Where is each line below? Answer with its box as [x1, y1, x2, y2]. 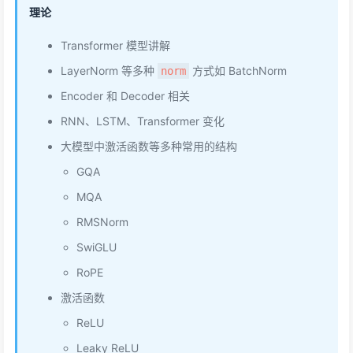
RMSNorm [76, 215, 128, 229]
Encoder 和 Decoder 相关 [61, 89, 190, 102]
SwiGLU [76, 240, 117, 254]
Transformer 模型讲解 [61, 39, 170, 52]
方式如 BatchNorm [189, 64, 287, 77]
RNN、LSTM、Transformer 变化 [61, 114, 225, 128]
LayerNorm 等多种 [61, 64, 158, 77]
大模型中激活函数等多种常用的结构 [61, 139, 237, 153]
